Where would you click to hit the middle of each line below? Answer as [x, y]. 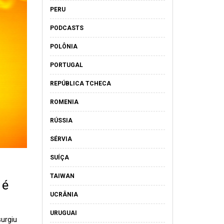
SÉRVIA [61, 139]
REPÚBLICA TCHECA [80, 83]
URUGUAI [63, 213]
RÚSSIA [61, 120]
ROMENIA [64, 102]
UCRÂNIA [64, 194]
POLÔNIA [63, 46]
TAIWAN [62, 176]
